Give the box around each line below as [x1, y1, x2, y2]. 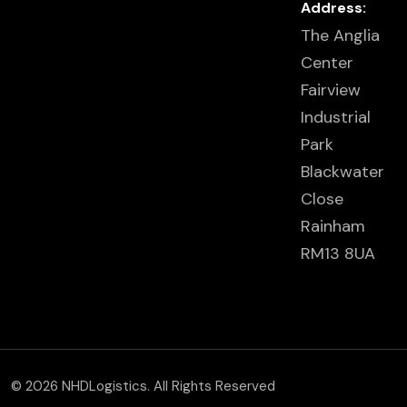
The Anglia [301, 25, 380, 46]
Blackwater [301, 161, 384, 183]
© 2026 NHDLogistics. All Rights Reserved [11, 377, 275, 395]
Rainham [301, 215, 365, 237]
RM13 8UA [301, 243, 375, 264]
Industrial [301, 106, 371, 128]
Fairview [301, 79, 361, 101]
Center [301, 52, 353, 74]
